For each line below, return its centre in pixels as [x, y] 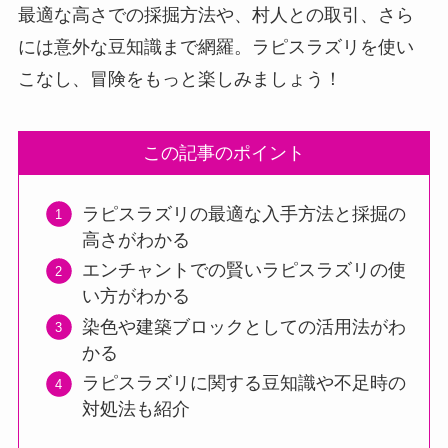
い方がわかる [135, 296]
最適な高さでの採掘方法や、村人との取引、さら [215, 15]
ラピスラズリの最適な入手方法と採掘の [243, 213]
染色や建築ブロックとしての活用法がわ [243, 326]
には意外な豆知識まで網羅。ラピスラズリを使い [215, 47]
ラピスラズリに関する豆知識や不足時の [243, 383]
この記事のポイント [224, 153]
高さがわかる [135, 239]
